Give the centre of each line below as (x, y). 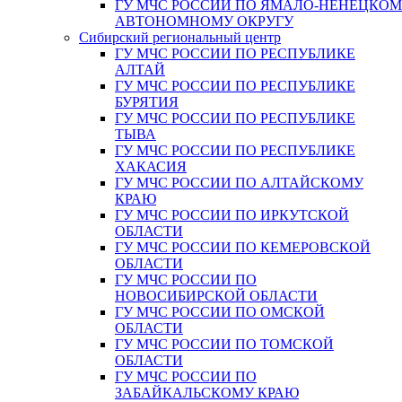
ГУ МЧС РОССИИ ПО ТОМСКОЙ (224, 344)
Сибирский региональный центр (180, 37)
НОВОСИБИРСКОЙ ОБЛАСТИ (216, 296)
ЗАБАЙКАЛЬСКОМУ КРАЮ (207, 393)
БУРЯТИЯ (147, 102)
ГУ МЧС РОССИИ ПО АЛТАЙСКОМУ (239, 183)
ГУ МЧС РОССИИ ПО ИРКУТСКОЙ (232, 215)
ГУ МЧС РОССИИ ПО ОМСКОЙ (220, 312)
